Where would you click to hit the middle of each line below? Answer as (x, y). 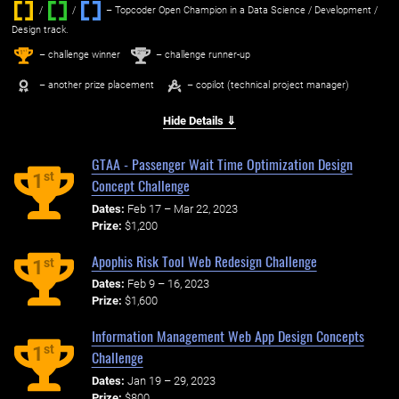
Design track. (40, 29)
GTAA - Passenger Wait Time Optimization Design (222, 164)
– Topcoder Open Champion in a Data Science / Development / (240, 10)
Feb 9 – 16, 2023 (168, 284)
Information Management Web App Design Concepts (228, 336)
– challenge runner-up (201, 55)
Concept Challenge (140, 185)
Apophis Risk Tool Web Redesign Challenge (204, 261)
